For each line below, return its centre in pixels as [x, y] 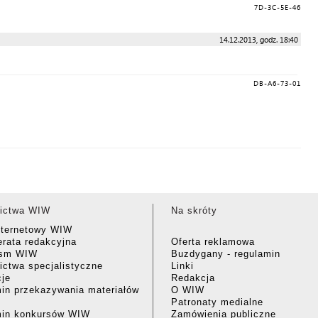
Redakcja [193, 278]
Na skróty [194, 210]
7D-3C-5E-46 [278, 7]
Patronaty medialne [217, 302]
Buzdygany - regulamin [226, 254]
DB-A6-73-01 [277, 83]
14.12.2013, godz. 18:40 [259, 39]
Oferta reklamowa [213, 242]
